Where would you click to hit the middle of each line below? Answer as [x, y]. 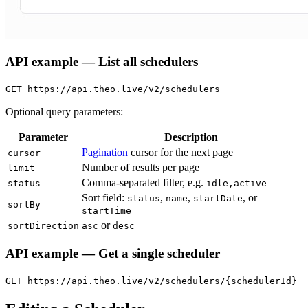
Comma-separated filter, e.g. [144, 182]
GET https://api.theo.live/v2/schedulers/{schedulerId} [151, 281]
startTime [107, 210]
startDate [218, 198]
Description [191, 137]
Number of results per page [141, 167]
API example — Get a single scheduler [113, 254]
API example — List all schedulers [102, 61]
